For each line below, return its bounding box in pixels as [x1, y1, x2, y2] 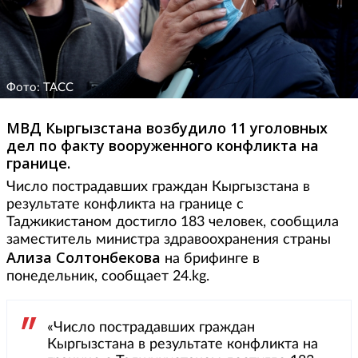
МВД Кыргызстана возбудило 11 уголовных [6, 118, 328, 138]
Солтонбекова [56, 248, 161, 268]
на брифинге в [161, 252, 260, 267]
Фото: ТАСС [6, 82, 74, 94]
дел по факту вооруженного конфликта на [6, 136, 319, 156]
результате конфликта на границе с [6, 197, 244, 213]
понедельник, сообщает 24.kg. [6, 269, 209, 284]
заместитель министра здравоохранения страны [6, 233, 331, 248]
